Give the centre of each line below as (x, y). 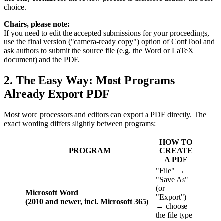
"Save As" (172, 179)
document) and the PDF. (42, 59)
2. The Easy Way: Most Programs (89, 80)
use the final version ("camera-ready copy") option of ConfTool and (109, 41)
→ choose (172, 206)
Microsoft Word (53, 192)
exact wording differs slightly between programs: (80, 123)
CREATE (176, 150)
